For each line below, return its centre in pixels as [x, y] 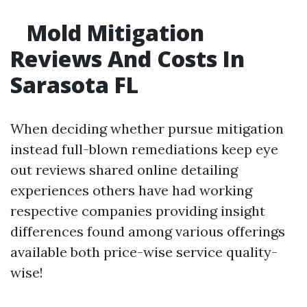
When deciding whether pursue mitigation [147, 128]
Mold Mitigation [113, 33]
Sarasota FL [74, 85]
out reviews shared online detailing [124, 170]
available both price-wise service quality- [144, 252]
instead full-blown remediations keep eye [144, 149]
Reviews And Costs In [127, 59]
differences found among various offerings [148, 231]
